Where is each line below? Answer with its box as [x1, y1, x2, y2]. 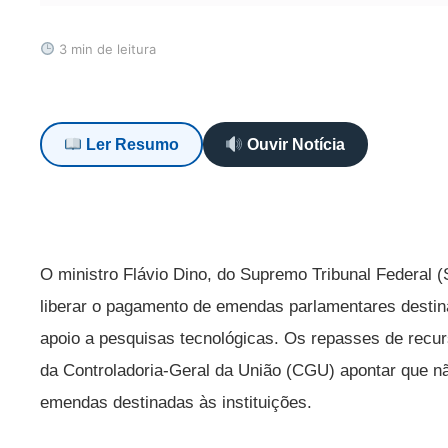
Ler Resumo [82, 136, 180, 154]
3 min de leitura [54, 40, 156, 57]
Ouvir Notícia [243, 136, 346, 154]
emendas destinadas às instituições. [40, 392, 317, 412]
